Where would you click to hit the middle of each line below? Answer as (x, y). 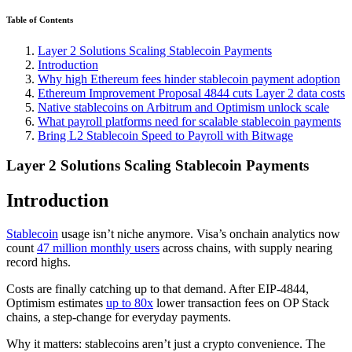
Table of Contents (40, 19)
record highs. (38, 262)
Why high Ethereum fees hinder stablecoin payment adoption (189, 79)
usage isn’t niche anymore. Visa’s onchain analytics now (199, 234)
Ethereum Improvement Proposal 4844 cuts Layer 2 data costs (191, 93)
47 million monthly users (98, 248)
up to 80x (130, 303)
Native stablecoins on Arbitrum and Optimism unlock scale (183, 107)
